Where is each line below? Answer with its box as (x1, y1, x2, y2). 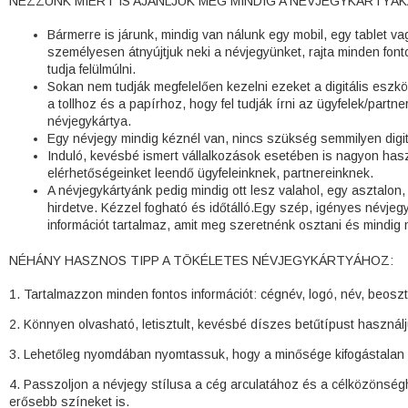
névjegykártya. (47, 113, 131, 128)
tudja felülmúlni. (47, 61, 136, 76)
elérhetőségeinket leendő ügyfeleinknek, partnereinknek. (47, 165, 373, 180)
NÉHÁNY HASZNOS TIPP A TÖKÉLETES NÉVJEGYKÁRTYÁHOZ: (9, 252, 393, 268)
